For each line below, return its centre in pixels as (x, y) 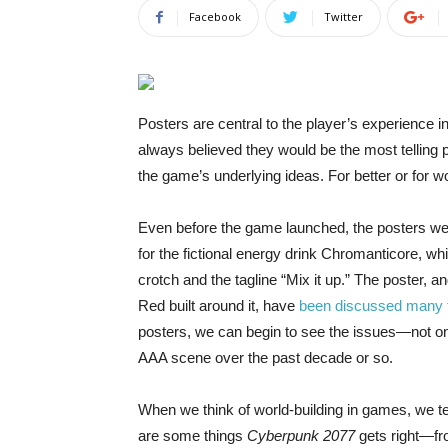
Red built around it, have (218, 305)
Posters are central (200, 123)
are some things (192, 435)
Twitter (343, 16)
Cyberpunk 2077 (301, 435)
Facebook (215, 16)
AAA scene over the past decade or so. (265, 357)
